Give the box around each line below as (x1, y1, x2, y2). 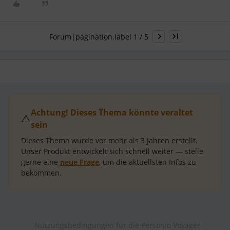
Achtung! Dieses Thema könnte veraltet (31, 107, 193, 119)
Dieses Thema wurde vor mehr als (21, 136, 141, 146)
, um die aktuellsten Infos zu (99, 157, 196, 167)
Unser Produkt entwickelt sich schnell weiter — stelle (21, 146, 203, 157)
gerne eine (21, 157, 60, 167)
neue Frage (60, 157, 99, 167)
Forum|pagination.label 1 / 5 (49, 31, 148, 42)
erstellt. (169, 136, 198, 146)
